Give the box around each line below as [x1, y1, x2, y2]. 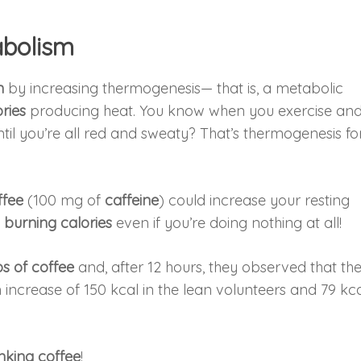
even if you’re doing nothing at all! [112, 213, 342, 232]
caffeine [105, 190, 160, 210]
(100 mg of [23, 190, 106, 210]
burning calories [4, 213, 113, 232]
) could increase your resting [159, 190, 351, 210]
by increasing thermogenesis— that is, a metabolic [4, 78, 344, 98]
